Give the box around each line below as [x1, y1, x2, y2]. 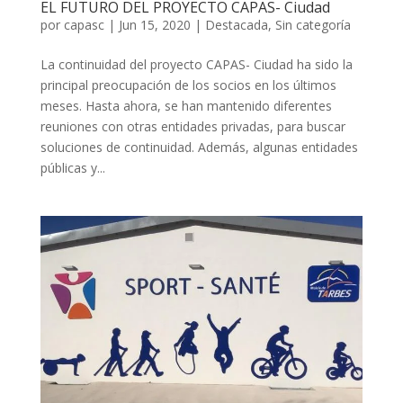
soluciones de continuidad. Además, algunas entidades [40, 138, 358, 156]
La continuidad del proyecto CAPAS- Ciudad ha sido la [40, 55, 353, 73]
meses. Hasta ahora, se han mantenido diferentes [40, 96, 332, 114]
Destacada [204, 15, 268, 33]
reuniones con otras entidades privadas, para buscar [40, 117, 345, 135]
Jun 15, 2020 [118, 15, 191, 33]
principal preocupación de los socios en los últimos [40, 76, 336, 94]
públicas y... [40, 158, 105, 176]
